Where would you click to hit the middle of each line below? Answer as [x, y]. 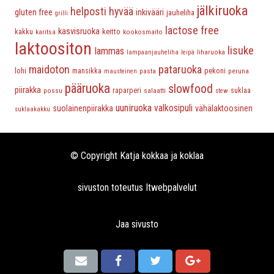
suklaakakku [32, 109]
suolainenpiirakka [83, 109]
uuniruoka [134, 108]
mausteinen [120, 72]
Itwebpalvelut [171, 188]
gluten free [34, 13]
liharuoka [211, 52]
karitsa [46, 32]
